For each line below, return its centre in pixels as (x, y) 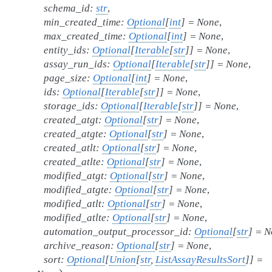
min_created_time (82, 22)
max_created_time (83, 36)
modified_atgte (76, 190)
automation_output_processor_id (116, 232)
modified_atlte (75, 218)
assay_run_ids (75, 64)
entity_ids (65, 50)
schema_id (67, 8)
